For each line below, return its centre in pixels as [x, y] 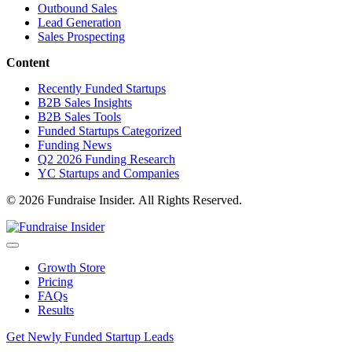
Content [28, 63]
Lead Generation [79, 23]
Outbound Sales [77, 9]
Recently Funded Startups [102, 89]
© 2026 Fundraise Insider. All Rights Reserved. [124, 200]
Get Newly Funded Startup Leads [90, 337]
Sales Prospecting [81, 37]
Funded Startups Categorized [110, 131]
